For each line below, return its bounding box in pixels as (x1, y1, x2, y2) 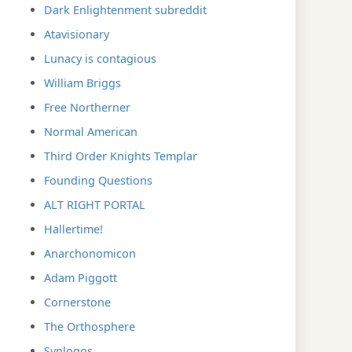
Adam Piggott (44, 269, 117, 285)
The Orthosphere (44, 318, 135, 334)
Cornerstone (44, 294, 111, 310)
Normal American (44, 123, 137, 139)
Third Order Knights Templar (44, 148, 197, 163)
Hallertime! (44, 221, 103, 236)
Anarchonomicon (44, 245, 136, 261)
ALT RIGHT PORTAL (44, 196, 145, 212)
